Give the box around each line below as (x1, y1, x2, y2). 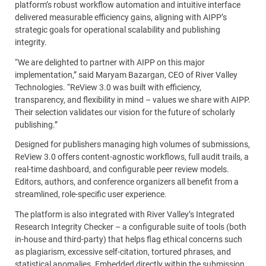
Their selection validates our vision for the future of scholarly (15, 107, 235, 117)
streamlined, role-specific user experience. (15, 189, 167, 199)
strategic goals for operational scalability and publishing (15, 25, 220, 35)
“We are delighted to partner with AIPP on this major (15, 57, 205, 67)
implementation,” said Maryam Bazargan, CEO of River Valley (15, 69, 237, 80)
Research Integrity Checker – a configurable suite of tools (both (15, 221, 246, 232)
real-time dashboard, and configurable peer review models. (15, 164, 229, 175)
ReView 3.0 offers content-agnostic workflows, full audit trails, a (15, 152, 249, 162)
